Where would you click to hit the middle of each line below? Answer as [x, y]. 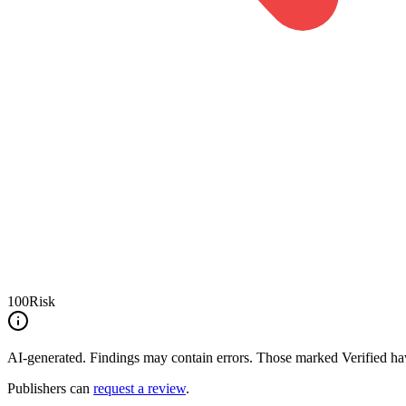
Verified [364, 357]
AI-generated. [47, 357]
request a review [140, 388]
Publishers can [48, 388]
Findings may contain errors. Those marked [214, 357]
